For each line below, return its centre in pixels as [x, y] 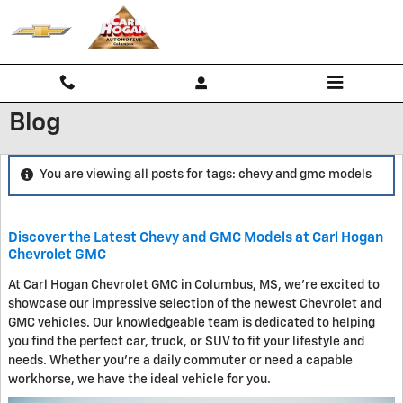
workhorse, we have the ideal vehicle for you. [139, 379]
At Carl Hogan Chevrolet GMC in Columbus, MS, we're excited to [194, 285]
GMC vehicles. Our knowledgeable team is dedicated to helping [192, 322]
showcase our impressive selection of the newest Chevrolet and [195, 304]
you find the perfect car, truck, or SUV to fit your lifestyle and [186, 341]
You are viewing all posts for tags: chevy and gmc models [206, 175]
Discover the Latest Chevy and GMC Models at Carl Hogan [196, 237]
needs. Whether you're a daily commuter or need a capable [180, 360]
